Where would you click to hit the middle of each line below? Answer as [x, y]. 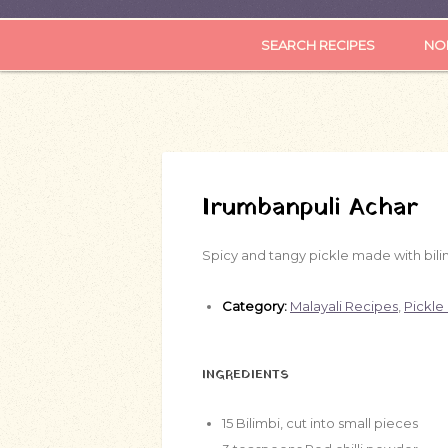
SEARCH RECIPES [317, 45]
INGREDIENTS [245, 375]
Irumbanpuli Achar [310, 208]
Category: [254, 306]
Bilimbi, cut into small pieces [327, 423]
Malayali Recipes [344, 306]
